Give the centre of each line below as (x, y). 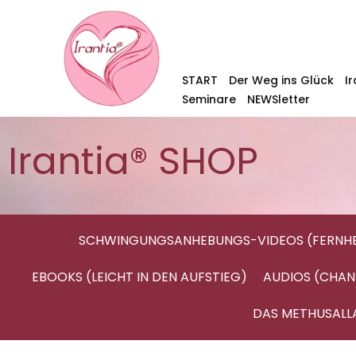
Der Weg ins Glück (281, 80)
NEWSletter (278, 99)
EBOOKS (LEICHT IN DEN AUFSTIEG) (139, 277)
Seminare (209, 99)
